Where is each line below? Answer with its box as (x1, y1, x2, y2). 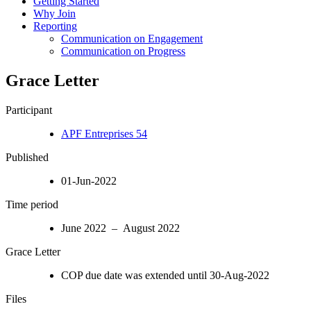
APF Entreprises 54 (61, 127, 147, 140)
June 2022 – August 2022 (61, 221, 180, 234)
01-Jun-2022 (61, 174, 117, 187)
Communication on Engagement (61, 32, 203, 44)
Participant (6, 103, 52, 116)
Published (6, 151, 49, 163)
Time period (6, 198, 58, 210)
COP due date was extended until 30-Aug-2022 (61, 269, 269, 281)
